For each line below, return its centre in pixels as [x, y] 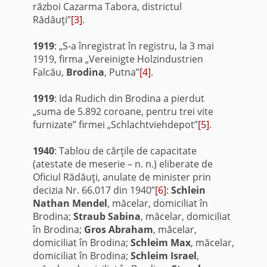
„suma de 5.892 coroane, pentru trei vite [123, 111]
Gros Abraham [118, 229]
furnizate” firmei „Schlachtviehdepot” [115, 124]
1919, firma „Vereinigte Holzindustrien [118, 59]
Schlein [188, 190]
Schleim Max [160, 242]
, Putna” [122, 72]
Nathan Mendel [70, 203]
